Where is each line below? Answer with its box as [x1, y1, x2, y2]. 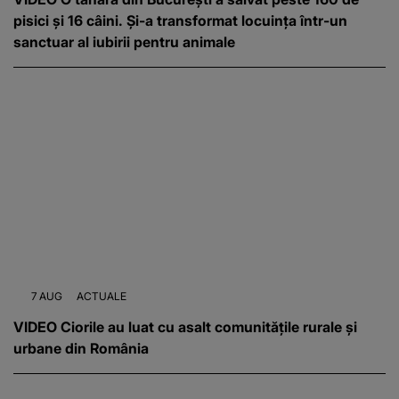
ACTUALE [77, 289, 126, 303]
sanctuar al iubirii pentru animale [13, 32, 235, 51]
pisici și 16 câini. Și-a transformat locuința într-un [13, 11, 347, 29]
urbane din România [13, 338, 149, 357]
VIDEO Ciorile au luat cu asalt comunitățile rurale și [13, 317, 357, 336]
